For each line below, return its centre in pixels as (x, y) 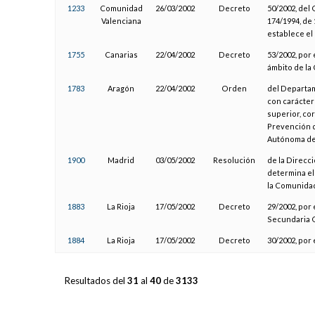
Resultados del (96, 281)
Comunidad (121, 8)
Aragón (121, 88)
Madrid (121, 160)
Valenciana (121, 20)
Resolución (234, 160)
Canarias (121, 54)
